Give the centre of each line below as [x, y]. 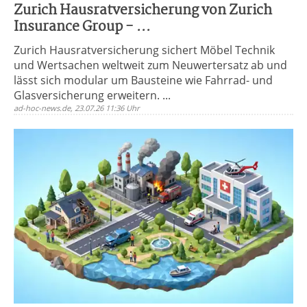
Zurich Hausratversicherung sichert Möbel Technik [144, 50]
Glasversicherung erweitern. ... [92, 95]
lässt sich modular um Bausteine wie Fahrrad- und [143, 80]
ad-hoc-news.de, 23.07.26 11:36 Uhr [77, 108]
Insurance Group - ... [82, 27]
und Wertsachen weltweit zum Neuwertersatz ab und [150, 65]
